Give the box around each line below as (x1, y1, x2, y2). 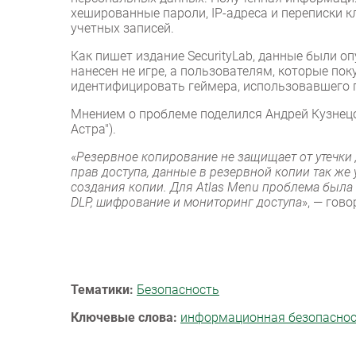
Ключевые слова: (71, 310, 177, 326)
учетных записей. (71, 21, 174, 37)
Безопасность (137, 282, 219, 298)
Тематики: (71, 282, 133, 298)
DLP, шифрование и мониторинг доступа (71, 195, 302, 211)
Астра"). (71, 122, 116, 137)
